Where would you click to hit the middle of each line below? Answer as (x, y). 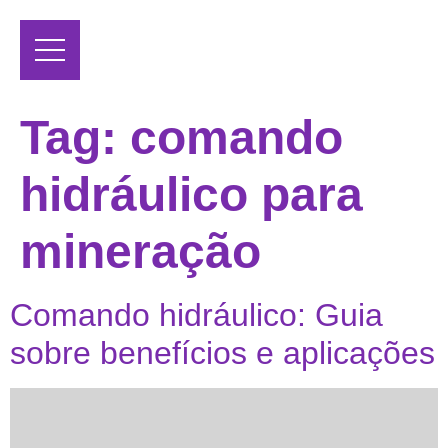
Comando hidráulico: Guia (196, 315)
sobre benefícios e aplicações (222, 353)
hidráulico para (191, 195)
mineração (140, 252)
